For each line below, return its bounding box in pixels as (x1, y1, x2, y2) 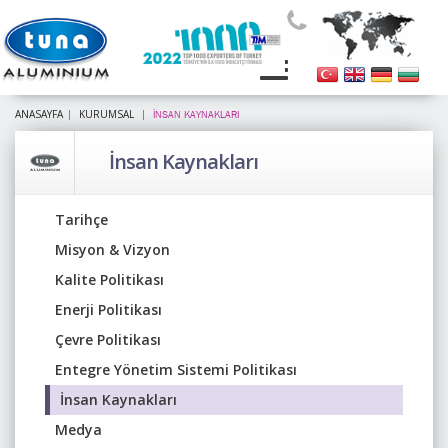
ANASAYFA (15, 107, 63, 121)
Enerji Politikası (55, 300, 162, 319)
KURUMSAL (79, 107, 137, 121)
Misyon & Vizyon (55, 240, 170, 259)
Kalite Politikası (55, 270, 164, 289)
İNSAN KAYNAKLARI (144, 110, 239, 120)
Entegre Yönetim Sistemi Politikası (55, 360, 297, 379)
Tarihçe (55, 210, 108, 229)
